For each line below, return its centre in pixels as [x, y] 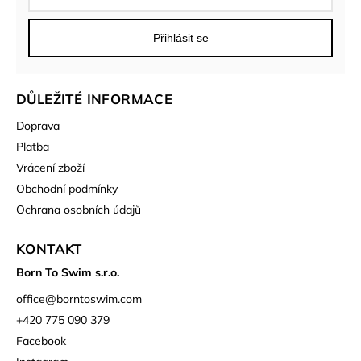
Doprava [38, 125]
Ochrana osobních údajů [79, 209]
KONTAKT [49, 248]
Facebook [41, 340]
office [31, 299]
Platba [33, 146]
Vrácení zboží [50, 167]
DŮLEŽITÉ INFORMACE [95, 98]
